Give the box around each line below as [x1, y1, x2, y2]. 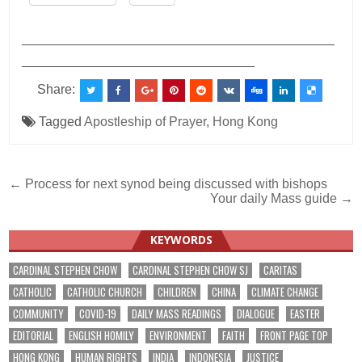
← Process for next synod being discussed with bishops [9, 176, 328, 191]
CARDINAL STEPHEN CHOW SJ [133, 261, 249, 278]
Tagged [36, 114, 85, 128]
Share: [36, 82, 78, 96]
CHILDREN [158, 283, 197, 300]
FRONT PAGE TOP [260, 326, 329, 343]
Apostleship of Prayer [84, 114, 207, 128]
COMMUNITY [13, 305, 65, 322]
